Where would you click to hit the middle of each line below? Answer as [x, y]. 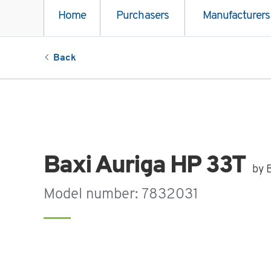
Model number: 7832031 [121, 195]
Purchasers [142, 16]
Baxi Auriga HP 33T [147, 167]
